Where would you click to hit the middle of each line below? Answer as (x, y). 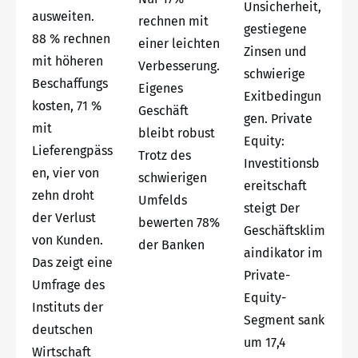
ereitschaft (276, 185)
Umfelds (162, 200)
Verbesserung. (179, 66)
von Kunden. (68, 240)
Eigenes (160, 88)
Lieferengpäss (72, 150)
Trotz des (164, 155)
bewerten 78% (179, 222)
